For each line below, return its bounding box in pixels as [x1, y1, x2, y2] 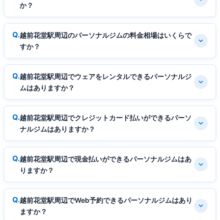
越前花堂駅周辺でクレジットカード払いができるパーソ [20, 113, 192, 122]
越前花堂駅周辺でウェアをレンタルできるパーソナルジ [20, 72, 192, 81]
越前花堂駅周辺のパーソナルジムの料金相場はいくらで [20, 30, 192, 39]
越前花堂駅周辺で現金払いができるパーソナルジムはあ [20, 154, 192, 163]
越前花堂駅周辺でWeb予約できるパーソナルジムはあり [20, 195, 192, 204]
